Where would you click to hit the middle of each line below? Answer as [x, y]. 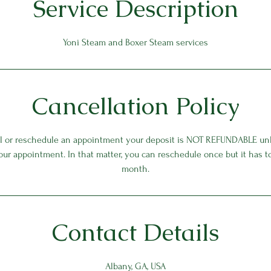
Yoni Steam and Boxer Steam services [135, 42]
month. [135, 169]
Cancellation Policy [135, 106]
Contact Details [135, 232]
